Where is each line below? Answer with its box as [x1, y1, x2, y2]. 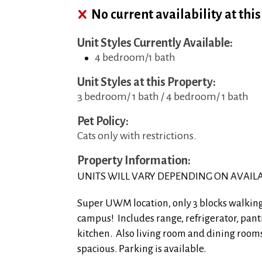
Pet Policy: [77, 115, 130, 127]
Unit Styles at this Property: [77, 75, 218, 88]
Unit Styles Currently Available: [77, 36, 235, 49]
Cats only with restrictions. [77, 130, 196, 142]
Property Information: [77, 154, 192, 167]
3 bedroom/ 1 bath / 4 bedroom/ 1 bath [77, 91, 249, 102]
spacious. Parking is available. [77, 243, 206, 254]
